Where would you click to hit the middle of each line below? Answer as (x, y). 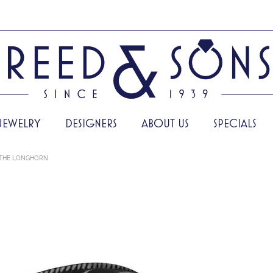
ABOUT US (165, 123)
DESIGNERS (91, 123)
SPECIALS (235, 123)
